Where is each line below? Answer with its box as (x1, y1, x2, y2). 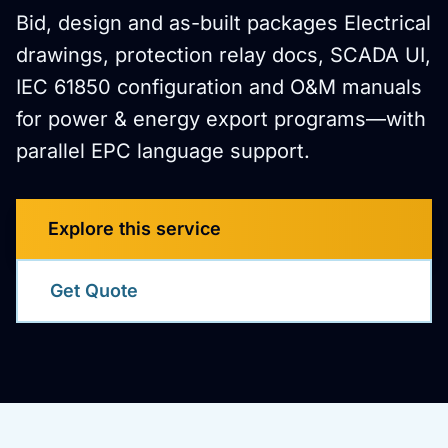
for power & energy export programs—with (16, 107, 426, 131)
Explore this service (48, 218, 221, 239)
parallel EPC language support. (16, 139, 310, 163)
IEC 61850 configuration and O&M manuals (16, 75, 422, 99)
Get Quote (50, 280, 138, 301)
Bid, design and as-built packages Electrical (16, 11, 431, 35)
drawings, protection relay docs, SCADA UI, (16, 43, 431, 67)
